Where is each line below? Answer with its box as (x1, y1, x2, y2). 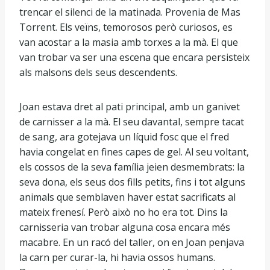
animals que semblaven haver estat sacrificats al (19, 190, 236, 204)
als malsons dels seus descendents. (19, 66, 177, 79)
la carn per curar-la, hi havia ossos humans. (19, 251, 215, 264)
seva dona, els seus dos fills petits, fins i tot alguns (19, 175, 245, 189)
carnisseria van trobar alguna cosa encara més (19, 221, 230, 234)
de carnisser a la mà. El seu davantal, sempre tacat (19, 115, 244, 128)
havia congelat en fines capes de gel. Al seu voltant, (19, 145, 249, 159)
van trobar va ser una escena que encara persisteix (19, 51, 250, 64)
